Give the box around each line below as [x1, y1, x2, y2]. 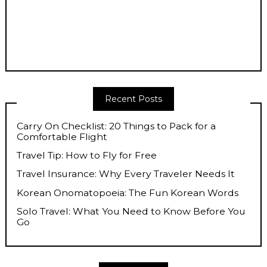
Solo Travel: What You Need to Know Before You [17, 205, 246, 217]
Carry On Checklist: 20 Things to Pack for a [17, 120, 216, 132]
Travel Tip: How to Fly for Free [17, 150, 157, 162]
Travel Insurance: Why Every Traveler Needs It [17, 168, 235, 180]
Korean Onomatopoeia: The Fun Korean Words [17, 187, 239, 198]
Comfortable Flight [17, 131, 108, 143]
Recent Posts [105, 93, 162, 104]
